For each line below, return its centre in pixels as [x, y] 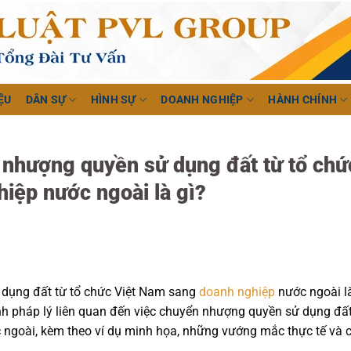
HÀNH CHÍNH [303, 100]
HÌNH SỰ [113, 100]
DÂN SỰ [46, 100]
